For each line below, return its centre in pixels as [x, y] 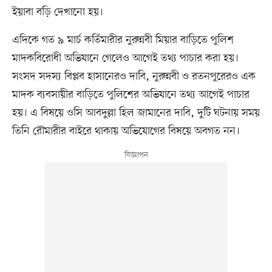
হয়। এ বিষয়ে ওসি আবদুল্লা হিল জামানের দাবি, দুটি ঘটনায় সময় [136, 113]
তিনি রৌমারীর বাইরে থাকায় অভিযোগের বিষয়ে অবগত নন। [126, 131]
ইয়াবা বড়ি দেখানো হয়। [57, 12]
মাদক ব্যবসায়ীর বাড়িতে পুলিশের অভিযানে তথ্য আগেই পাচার [131, 95]
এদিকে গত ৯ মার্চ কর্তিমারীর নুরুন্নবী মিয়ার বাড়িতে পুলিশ [123, 40]
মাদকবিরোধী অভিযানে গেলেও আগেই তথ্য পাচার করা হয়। [125, 59]
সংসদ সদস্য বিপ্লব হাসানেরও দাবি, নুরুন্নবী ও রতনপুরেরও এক [134, 77]
